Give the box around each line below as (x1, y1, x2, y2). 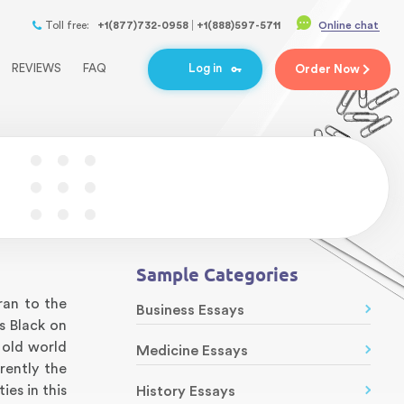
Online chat (318, 20, 379, 31)
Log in (188, 62, 222, 75)
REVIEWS (12, 62, 61, 74)
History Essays (136, 384, 235, 399)
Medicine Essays (136, 344, 248, 358)
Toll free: (45, 20, 89, 31)
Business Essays (136, 303, 244, 317)
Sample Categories (136, 264, 298, 286)
